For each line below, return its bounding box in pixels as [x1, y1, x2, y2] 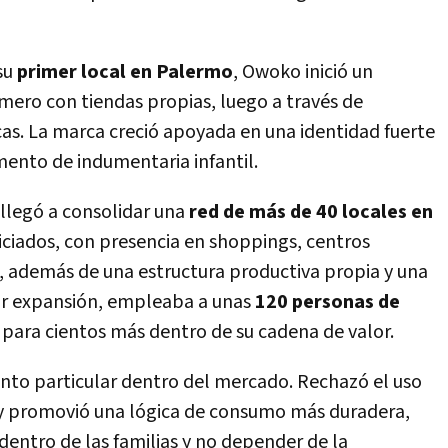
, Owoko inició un [233, 59, 373, 85]
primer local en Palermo [17, 59, 233, 85]
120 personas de [255, 289, 400, 315]
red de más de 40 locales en [189, 199, 433, 225]
